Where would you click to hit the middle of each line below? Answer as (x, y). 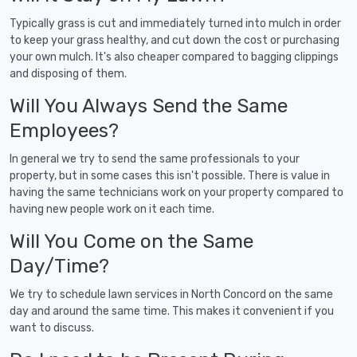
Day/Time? (59, 265)
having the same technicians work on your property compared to (177, 192)
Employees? (64, 130)
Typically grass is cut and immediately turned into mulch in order (175, 23)
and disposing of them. (68, 73)
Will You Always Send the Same (149, 105)
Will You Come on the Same (131, 241)
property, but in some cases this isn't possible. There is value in (170, 175)
